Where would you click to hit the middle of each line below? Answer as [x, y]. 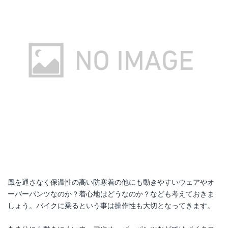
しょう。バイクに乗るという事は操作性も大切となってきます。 [111, 206]
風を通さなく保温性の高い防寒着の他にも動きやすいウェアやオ [111, 182]
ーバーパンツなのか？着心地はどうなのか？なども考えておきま [111, 194]
